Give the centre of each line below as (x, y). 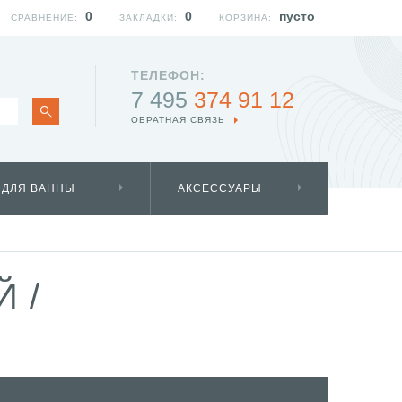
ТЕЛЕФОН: (168, 75)
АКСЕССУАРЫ (220, 188)
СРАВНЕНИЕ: (44, 17)
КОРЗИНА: (245, 17)
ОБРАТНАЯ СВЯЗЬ (178, 120)
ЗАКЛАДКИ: (149, 17)
